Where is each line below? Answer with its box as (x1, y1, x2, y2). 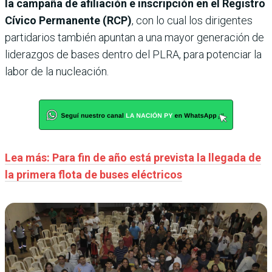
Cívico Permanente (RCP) (5, 13, 132, 27)
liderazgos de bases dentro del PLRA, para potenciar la (5, 47, 262, 61)
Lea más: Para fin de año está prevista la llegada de (5, 151, 261, 164)
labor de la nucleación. (5, 64, 109, 78)
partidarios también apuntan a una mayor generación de (5, 30, 264, 44)
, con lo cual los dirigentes (132, 13, 253, 27)
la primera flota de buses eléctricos (5, 168, 182, 181)
